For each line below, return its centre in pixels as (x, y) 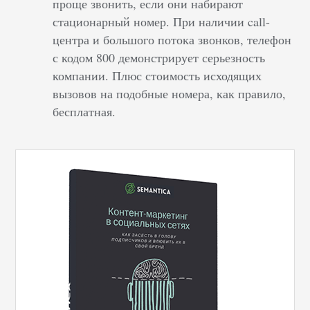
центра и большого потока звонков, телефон (172, 40)
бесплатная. (84, 112)
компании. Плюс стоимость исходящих (157, 76)
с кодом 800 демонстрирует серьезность (159, 58)
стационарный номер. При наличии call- (162, 22)
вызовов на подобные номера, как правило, (170, 94)
